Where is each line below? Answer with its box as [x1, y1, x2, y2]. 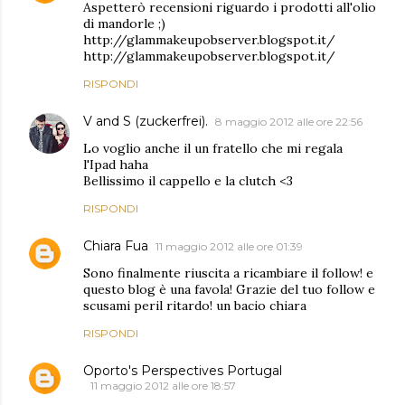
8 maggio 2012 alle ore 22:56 [215, 115, 363, 128]
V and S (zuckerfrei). [83, 113, 208, 129]
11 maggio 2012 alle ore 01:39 [155, 240, 303, 253]
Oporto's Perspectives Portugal [83, 363, 282, 379]
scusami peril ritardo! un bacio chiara [83, 297, 306, 314]
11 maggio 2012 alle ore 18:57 [90, 379, 236, 392]
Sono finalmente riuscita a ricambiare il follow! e [83, 265, 373, 281]
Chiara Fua [83, 238, 148, 254]
